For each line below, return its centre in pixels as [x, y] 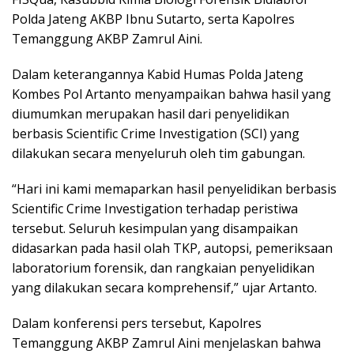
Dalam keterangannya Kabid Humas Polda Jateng [158, 74]
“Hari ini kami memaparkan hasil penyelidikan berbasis [174, 188]
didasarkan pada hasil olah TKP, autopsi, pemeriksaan [172, 248]
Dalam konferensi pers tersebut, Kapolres [137, 323]
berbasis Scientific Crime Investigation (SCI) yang [156, 133]
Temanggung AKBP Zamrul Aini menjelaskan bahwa [166, 343]
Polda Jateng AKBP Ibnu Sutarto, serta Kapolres [153, 19]
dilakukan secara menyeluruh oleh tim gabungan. [158, 153]
